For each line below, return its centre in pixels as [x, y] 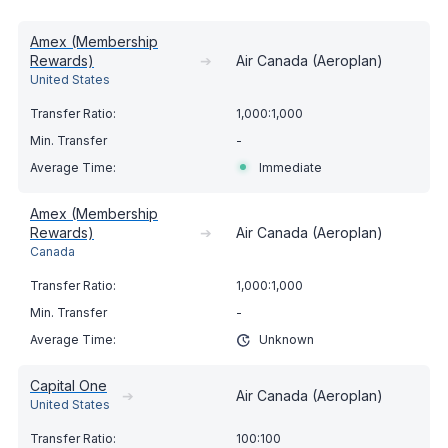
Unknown [286, 340]
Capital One [68, 386]
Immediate [290, 168]
